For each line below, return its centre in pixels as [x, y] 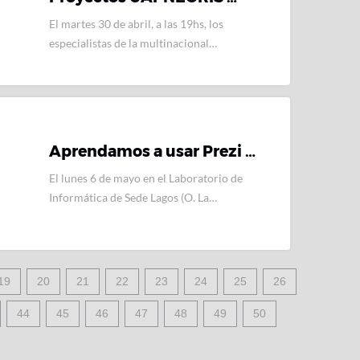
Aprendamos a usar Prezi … [152, 151]
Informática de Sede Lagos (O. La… [133, 197]
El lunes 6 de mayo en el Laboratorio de [146, 178]
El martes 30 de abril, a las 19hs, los [136, 24]
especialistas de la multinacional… [133, 43]
